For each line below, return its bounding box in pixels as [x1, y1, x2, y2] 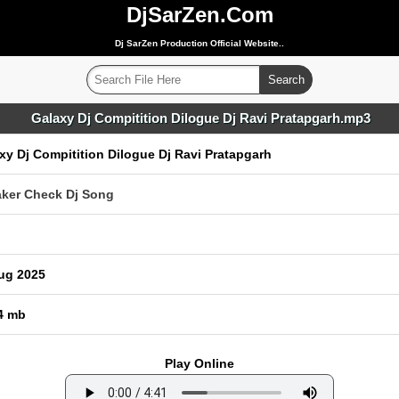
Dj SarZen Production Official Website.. [115, 38, 284, 48]
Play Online [165, 356, 234, 370]
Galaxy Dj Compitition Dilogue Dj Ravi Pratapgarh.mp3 [30, 110, 370, 126]
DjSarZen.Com [126, 3, 273, 27]
